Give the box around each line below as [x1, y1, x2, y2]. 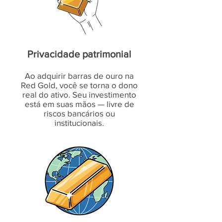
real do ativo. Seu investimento [22, 90, 136, 99]
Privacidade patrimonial [27, 49, 131, 59]
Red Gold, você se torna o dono [21, 80, 138, 90]
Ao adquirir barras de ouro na [25, 71, 134, 80]
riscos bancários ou [44, 109, 115, 118]
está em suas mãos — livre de [24, 99, 134, 109]
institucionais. [55, 118, 104, 127]
